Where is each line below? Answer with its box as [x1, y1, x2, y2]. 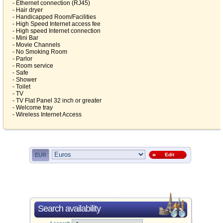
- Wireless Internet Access [12, 111, 82, 118]
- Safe [12, 69, 28, 76]
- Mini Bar [12, 34, 38, 41]
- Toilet [12, 83, 30, 90]
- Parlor [12, 55, 32, 62]
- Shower [12, 76, 37, 83]
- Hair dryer [12, 6, 43, 13]
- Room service [12, 62, 53, 69]
